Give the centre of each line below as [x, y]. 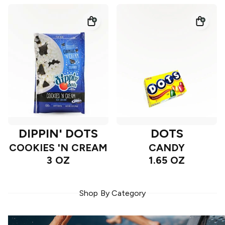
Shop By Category [113, 193]
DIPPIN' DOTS [58, 134]
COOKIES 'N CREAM [58, 148]
